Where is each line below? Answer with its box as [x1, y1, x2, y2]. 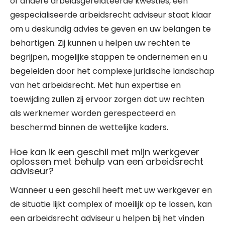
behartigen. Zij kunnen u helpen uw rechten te [10, 37, 190, 49]
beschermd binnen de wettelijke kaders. [10, 122, 168, 133]
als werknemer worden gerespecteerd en [10, 107, 176, 119]
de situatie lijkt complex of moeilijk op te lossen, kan [10, 198, 212, 210]
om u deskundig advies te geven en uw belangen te [10, 23, 211, 35]
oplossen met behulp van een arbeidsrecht [10, 155, 203, 168]
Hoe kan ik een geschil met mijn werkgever [10, 146, 199, 158]
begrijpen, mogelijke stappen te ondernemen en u [10, 51, 207, 63]
